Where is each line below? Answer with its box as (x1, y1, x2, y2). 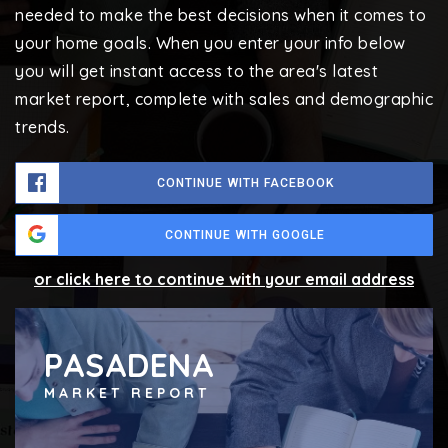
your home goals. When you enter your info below (15, 32, 406, 53)
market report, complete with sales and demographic (15, 88, 433, 109)
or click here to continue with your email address (34, 268, 414, 289)
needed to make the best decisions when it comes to (15, 4, 426, 25)
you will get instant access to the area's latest (15, 60, 378, 81)
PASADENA (44, 345, 215, 386)
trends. (15, 116, 70, 137)
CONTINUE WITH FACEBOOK (157, 175, 334, 190)
